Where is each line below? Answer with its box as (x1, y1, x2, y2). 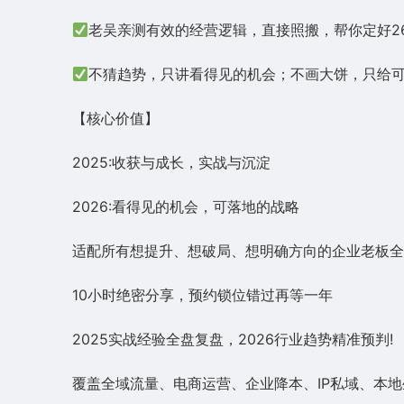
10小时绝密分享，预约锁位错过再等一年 (72, 285, 333, 304)
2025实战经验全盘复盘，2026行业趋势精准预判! (72, 329, 393, 348)
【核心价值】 (72, 108, 159, 127)
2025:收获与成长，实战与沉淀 (72, 152, 271, 171)
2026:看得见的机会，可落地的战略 (72, 197, 299, 216)
